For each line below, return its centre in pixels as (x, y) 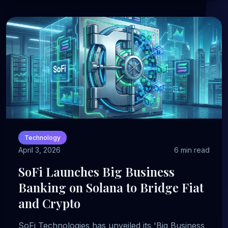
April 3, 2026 (39, 150)
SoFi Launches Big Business (96, 171)
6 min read (192, 150)
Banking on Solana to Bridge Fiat (111, 187)
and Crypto (49, 203)
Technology (42, 137)
